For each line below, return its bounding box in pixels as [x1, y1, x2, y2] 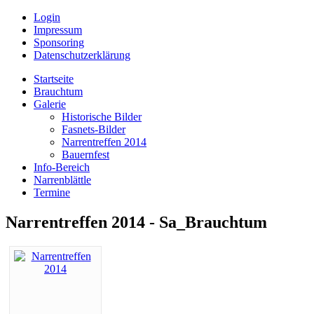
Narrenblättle [34, 174, 91, 186]
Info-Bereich [34, 161, 90, 173]
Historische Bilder [62, 111, 142, 123]
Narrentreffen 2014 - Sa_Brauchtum [6, 212, 267, 231]
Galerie [34, 98, 66, 110]
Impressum [34, 24, 82, 36]
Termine [34, 186, 70, 198]
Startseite [34, 73, 74, 85]
